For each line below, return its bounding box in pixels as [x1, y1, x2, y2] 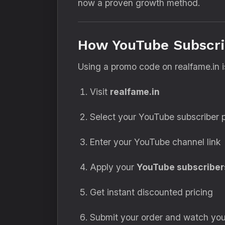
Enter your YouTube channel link [90, 137, 220, 147]
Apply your [90, 162, 137, 172]
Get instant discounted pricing [90, 187, 213, 197]
